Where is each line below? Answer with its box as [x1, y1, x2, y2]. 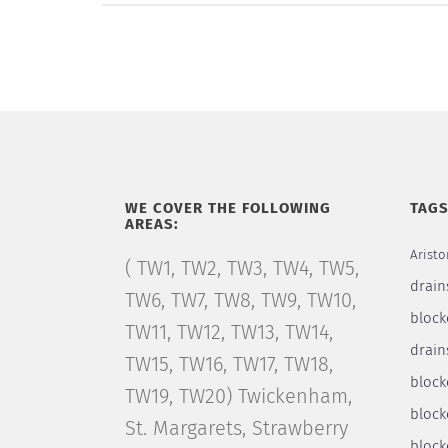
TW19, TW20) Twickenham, [124, 387, 352, 407]
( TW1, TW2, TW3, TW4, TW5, [124, 259, 359, 279]
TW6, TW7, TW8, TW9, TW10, [124, 291, 356, 311]
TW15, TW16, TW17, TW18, [124, 355, 333, 375]
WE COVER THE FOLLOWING [124, 201, 331, 216]
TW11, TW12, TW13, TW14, [124, 323, 333, 343]
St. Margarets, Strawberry [124, 419, 348, 439]
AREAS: [124, 217, 179, 232]
